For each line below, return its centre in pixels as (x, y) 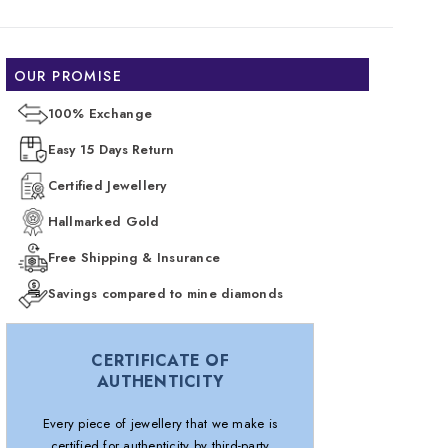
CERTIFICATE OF (160, 360)
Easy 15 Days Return (111, 149)
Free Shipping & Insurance (134, 257)
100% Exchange (100, 113)
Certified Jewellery (107, 185)
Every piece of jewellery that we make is (160, 423)
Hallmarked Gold (103, 221)
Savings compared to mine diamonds (165, 293)
